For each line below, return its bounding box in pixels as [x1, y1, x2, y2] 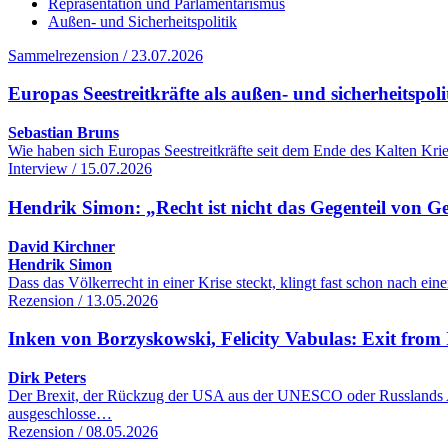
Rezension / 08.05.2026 [8, 423, 158, 441]
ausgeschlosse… [8, 405, 112, 423]
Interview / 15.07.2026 [8, 160, 152, 178]
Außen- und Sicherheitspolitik [48, 12, 237, 30]
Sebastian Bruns [8, 124, 119, 142]
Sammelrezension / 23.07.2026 [8, 46, 203, 64]
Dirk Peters [8, 369, 86, 387]
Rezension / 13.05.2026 [8, 291, 158, 309]
